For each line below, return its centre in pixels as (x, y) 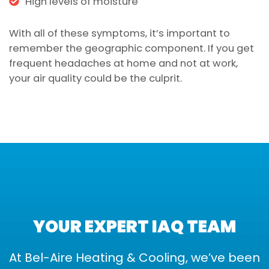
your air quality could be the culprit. (95, 78)
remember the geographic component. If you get (131, 48)
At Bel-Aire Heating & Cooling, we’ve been (134, 257)
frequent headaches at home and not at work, (123, 63)
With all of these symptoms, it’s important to (119, 33)
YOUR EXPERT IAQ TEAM (134, 226)
